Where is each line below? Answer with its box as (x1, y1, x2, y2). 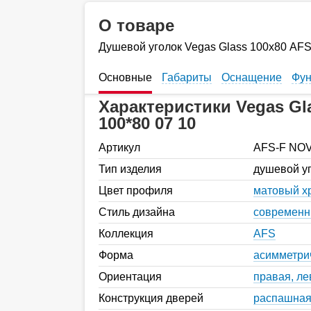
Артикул (99, 141, 140, 153)
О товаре (99, 16, 174, 35)
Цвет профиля (99, 184, 173, 196)
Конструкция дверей (99, 292, 203, 304)
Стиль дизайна (99, 205, 175, 218)
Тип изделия (99, 162, 162, 175)
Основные (99, 71, 152, 83)
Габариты (162, 71, 212, 83)
